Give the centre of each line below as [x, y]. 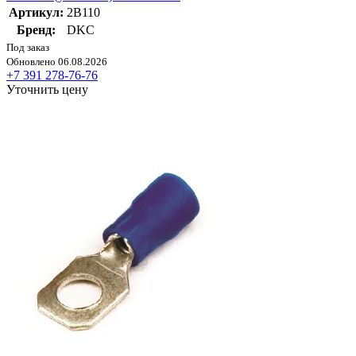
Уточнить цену [47, 89]
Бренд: [36, 29]
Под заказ [28, 47]
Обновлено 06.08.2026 [57, 61]
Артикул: [36, 12]
